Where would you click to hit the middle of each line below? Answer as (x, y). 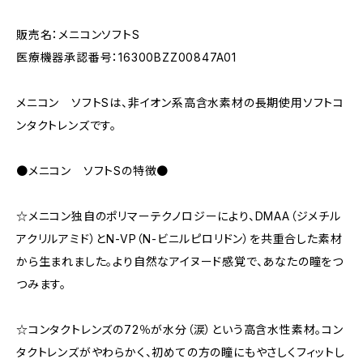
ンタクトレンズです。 (67, 125)
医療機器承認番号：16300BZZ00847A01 (126, 57)
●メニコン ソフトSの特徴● (93, 171)
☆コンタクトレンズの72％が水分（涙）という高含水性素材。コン (180, 329)
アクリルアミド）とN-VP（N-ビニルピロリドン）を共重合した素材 (179, 239)
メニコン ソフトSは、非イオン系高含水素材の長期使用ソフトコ (180, 102)
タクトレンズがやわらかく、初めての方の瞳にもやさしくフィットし (181, 352)
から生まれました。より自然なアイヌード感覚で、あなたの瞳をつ (180, 261)
